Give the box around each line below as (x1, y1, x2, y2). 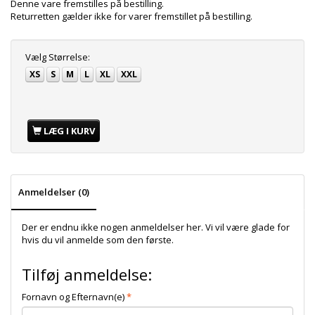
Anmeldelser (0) (18, 186, 89, 199)
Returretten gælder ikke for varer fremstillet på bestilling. (11, 10, 252, 23)
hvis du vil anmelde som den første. (22, 233, 174, 247)
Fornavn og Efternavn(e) (22, 290, 124, 304)
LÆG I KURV (44, 124, 95, 138)
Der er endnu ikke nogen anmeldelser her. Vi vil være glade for (22, 221, 290, 234)
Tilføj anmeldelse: (22, 264, 152, 285)
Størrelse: (46, 51, 90, 64)
